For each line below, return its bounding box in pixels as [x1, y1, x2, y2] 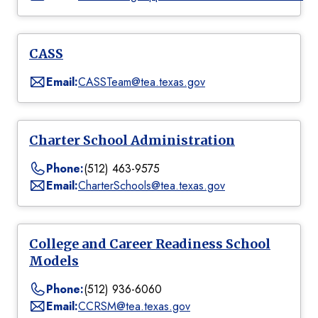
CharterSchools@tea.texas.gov [78, 177, 225, 194]
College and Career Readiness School [29, 236, 270, 253]
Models [29, 253, 79, 270]
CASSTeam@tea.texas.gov [78, 74, 205, 91]
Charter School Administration [29, 132, 235, 149]
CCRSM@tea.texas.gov [78, 298, 190, 315]
